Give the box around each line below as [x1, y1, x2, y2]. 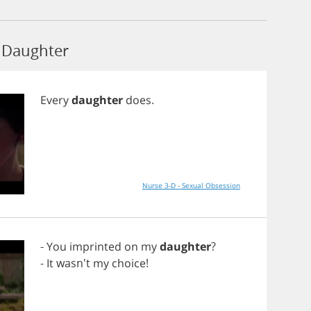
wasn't [53, 255, 93, 271]
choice [112, 255, 146, 271]
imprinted [69, 239, 121, 254]
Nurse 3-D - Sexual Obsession [142, 180, 240, 190]
